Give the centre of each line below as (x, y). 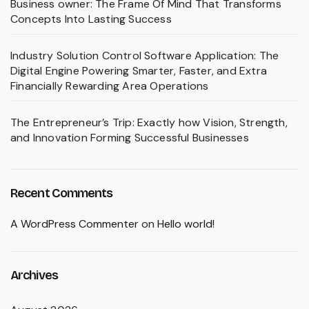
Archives (34, 276)
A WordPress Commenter (74, 224)
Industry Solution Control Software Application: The (145, 56)
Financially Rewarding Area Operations (110, 86)
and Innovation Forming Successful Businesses (130, 138)
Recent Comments (62, 193)
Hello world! (186, 224)
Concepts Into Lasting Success (91, 19)
